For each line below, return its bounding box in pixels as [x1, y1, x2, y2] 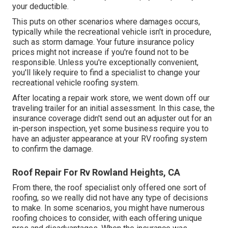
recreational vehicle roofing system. [12, 78, 139, 88]
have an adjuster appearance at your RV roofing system [12, 134, 207, 144]
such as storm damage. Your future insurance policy [12, 37, 194, 47]
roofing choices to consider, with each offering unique [12, 213, 202, 223]
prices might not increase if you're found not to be [12, 47, 189, 58]
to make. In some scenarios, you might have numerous [12, 203, 205, 213]
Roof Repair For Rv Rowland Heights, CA [12, 167, 180, 178]
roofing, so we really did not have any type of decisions [12, 193, 208, 203]
